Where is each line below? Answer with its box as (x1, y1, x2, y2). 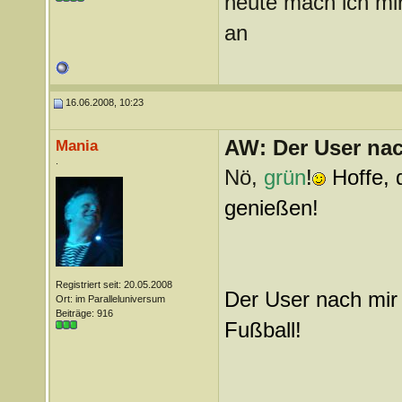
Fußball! (223, 318, 301, 342)
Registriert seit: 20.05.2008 (55, 279, 172, 290)
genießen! (223, 196, 319, 220)
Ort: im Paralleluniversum (55, 293, 165, 304)
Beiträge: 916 (55, 308, 113, 319)
